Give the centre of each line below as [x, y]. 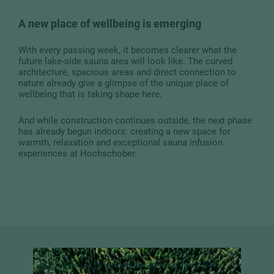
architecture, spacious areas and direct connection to [127, 72]
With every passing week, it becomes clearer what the [128, 50]
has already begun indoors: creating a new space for [124, 131]
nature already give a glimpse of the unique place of [124, 83]
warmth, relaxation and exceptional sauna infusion [120, 142]
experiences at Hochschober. [78, 153]
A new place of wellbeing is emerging [110, 24]
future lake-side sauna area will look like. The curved [125, 61]
